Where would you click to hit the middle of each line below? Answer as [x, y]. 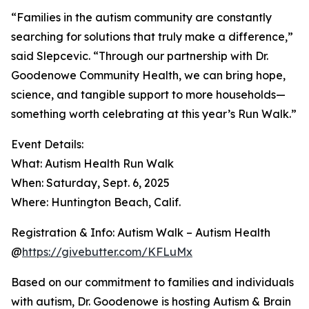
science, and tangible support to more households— [148, 94]
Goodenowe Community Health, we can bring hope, [148, 75]
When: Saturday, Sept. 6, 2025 [90, 183]
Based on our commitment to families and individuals [152, 282]
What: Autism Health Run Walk [92, 163]
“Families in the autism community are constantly [141, 17]
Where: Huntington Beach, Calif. [96, 202]
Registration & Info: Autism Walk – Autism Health [141, 232]
